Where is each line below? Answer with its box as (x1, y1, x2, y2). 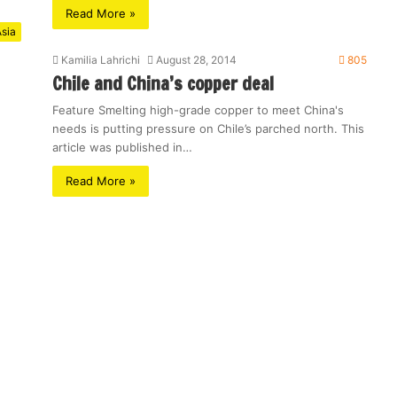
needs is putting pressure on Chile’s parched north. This (52, 121, 364, 136)
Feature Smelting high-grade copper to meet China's (52, 103, 344, 117)
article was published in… (52, 140, 192, 154)
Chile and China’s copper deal (52, 71, 274, 97)
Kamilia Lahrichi (61, 53, 140, 66)
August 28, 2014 (156, 53, 237, 66)
